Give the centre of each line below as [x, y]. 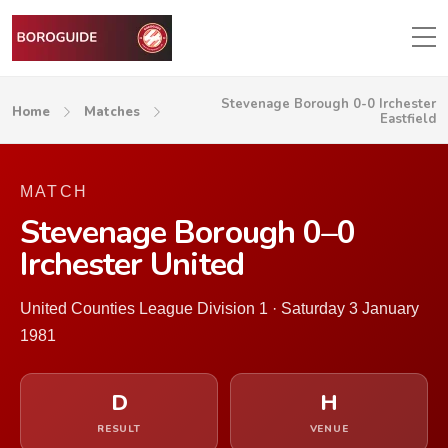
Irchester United [132, 264]
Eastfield [408, 119]
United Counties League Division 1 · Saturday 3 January [219, 308]
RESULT [119, 429]
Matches [112, 111]
